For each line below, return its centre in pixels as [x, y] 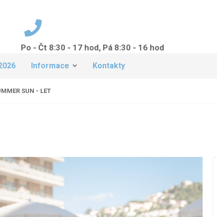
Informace [50, 66]
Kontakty [108, 66]
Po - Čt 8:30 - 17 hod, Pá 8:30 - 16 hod [92, 47]
